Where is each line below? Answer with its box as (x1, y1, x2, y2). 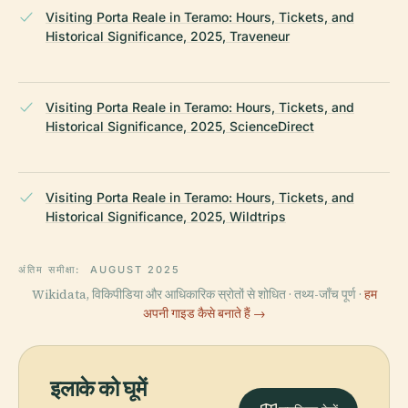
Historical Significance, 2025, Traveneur (46, 28, 290, 45)
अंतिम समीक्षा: (18, 263, 85, 277)
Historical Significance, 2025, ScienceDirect (46, 118, 314, 135)
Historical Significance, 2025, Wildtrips (46, 209, 286, 225)
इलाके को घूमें (50, 375, 147, 403)
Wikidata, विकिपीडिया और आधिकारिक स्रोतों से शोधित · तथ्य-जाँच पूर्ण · (31, 286, 364, 304)
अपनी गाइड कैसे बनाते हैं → (142, 305, 266, 323)
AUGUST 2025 (89, 263, 180, 277)
